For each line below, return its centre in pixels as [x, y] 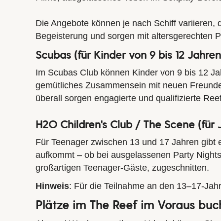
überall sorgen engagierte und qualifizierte [119, 98]
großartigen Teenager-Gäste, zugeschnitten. [122, 168]
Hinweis [52, 186]
